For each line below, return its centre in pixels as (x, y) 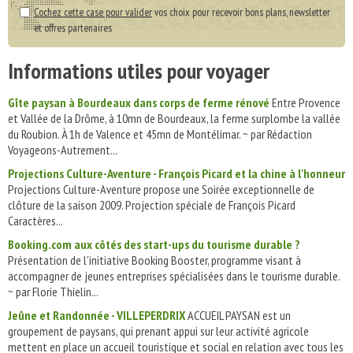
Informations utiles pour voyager (139, 71)
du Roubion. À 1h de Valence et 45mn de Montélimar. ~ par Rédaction (160, 134)
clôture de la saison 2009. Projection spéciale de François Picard (152, 205)
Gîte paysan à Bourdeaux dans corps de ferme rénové (139, 102)
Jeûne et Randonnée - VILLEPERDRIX (97, 315)
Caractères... (35, 221)
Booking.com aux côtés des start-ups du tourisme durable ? (154, 244)
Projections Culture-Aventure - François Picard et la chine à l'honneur (176, 173)
